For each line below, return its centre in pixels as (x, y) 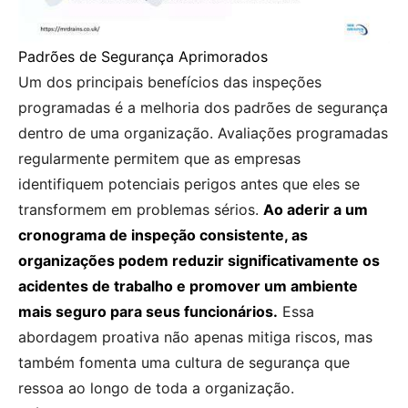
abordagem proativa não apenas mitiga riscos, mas (195, 337)
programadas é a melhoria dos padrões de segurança (203, 107)
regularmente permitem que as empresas (159, 158)
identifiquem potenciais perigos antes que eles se (189, 184)
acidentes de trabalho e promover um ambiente (188, 286)
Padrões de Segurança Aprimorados (143, 56)
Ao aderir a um (316, 209)
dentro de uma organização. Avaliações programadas (203, 133)
